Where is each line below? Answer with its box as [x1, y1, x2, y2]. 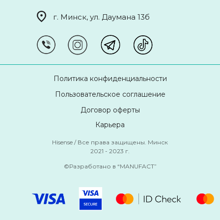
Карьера [95, 120, 125, 129]
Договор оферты [80, 105, 140, 114]
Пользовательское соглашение [55, 89, 165, 99]
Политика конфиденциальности [54, 74, 167, 83]
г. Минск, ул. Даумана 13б [53, 12, 150, 22]
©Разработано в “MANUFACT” [63, 163, 157, 170]
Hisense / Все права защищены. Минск [52, 138, 168, 146]
